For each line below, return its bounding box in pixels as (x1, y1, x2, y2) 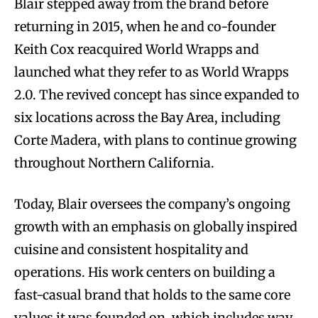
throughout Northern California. (14, 155, 214, 172)
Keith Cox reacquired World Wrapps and (14, 41, 259, 58)
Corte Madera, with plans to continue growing (14, 132, 297, 149)
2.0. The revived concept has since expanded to (14, 87, 300, 104)
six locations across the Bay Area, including (14, 109, 280, 126)
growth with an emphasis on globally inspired (14, 219, 297, 236)
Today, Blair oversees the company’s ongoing (14, 196, 290, 213)
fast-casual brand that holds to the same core (14, 287, 290, 304)
